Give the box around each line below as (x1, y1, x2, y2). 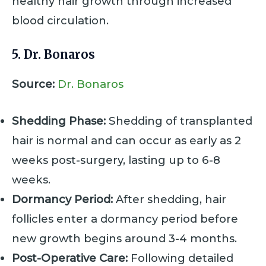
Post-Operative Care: (12, 251, 128, 265)
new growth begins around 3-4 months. (12, 231, 237, 245)
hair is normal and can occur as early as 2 (12, 133, 241, 147)
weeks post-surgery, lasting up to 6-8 (12, 153, 220, 167)
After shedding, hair (113, 192, 226, 206)
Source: (12, 77, 55, 91)
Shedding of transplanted (106, 113, 252, 128)
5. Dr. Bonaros (12, 46, 95, 62)
